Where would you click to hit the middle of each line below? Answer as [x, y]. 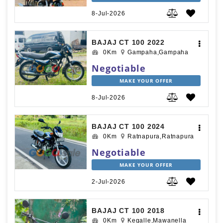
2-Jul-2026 [109, 182]
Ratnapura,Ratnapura [161, 137]
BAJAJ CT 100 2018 [128, 211]
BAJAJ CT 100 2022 [128, 43]
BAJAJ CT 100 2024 [128, 127]
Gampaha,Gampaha [158, 53]
